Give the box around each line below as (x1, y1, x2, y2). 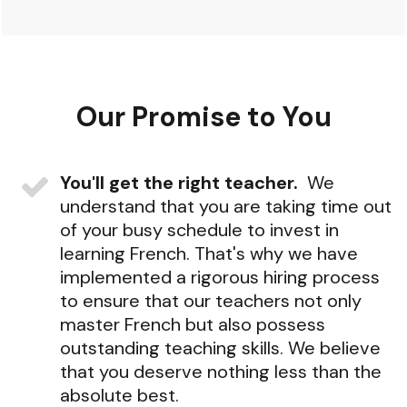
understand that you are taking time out (60, 194, 392, 218)
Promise (131, 99, 247, 134)
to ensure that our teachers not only (60, 289, 362, 313)
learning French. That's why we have (60, 242, 358, 265)
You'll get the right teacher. (60, 171, 298, 194)
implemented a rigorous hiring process (60, 265, 380, 289)
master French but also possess (60, 313, 325, 336)
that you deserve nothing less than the (60, 360, 382, 383)
